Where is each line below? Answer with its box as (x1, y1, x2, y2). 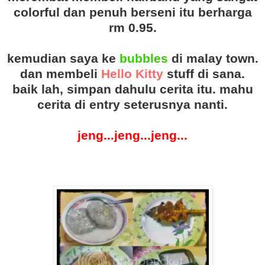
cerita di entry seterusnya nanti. (37, 98, 228, 112)
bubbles (119, 51, 168, 66)
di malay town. (167, 51, 258, 66)
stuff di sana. (163, 67, 245, 81)
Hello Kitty (101, 67, 163, 81)
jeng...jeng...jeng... (77, 128, 188, 143)
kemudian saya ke (7, 51, 119, 66)
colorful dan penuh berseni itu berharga (13, 5, 252, 20)
